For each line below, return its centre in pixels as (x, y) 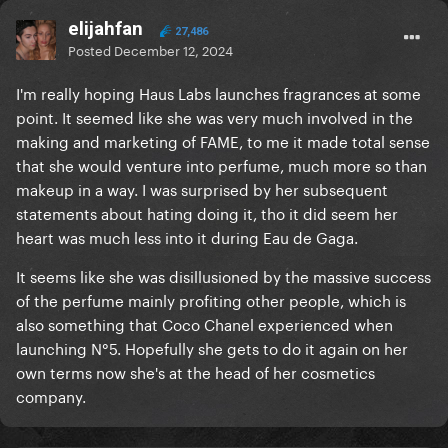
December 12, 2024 (173, 49)
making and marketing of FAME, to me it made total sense (223, 140)
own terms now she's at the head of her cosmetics (195, 371)
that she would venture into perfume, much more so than (221, 164)
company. (51, 395)
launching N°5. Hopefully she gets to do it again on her (212, 347)
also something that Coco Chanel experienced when (204, 323)
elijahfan (105, 29)
